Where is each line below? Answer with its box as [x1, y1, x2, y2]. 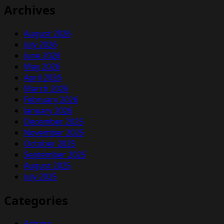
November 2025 [24, 126, 84, 138]
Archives [4, 1, 55, 18]
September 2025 [24, 148, 86, 160]
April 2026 [24, 71, 61, 83]
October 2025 [24, 137, 75, 149]
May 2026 [24, 60, 60, 72]
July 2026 [24, 38, 57, 50]
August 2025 [24, 159, 71, 171]
